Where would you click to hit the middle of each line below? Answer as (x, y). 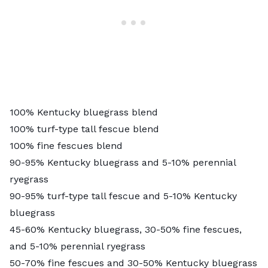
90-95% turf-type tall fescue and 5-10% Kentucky (123, 196)
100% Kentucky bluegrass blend (84, 112)
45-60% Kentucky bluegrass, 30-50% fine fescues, (126, 229)
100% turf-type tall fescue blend (84, 129)
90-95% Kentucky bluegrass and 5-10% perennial (123, 162)
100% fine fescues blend (66, 145)
